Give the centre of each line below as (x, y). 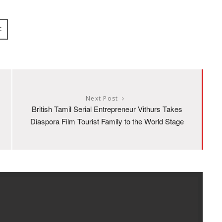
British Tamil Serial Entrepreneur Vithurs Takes (107, 109)
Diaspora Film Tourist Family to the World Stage (107, 121)
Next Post (102, 98)
